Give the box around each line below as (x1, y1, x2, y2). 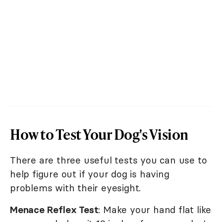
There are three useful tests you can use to (10, 154, 207, 166)
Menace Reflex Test (10, 204, 99, 216)
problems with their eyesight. (10, 182, 141, 194)
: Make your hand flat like (98, 204, 212, 216)
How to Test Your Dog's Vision (10, 124, 188, 144)
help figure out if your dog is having (10, 168, 169, 180)
